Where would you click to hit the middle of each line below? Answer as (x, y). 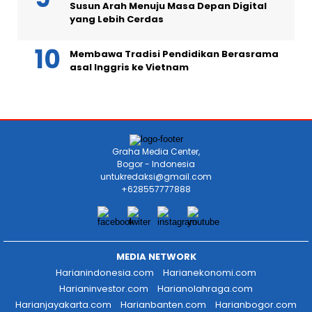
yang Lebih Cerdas (117, 19)
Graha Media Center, (156, 151)
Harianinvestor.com (104, 289)
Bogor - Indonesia (156, 164)
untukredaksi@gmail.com (156, 177)
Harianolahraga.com (205, 289)
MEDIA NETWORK (156, 257)
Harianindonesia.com (105, 273)
